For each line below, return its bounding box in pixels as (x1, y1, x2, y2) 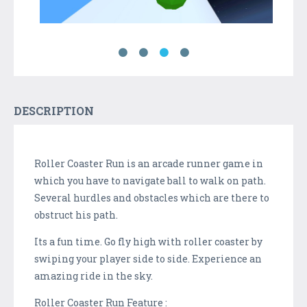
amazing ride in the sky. (34, 269, 153, 283)
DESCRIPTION (14, 103, 94, 119)
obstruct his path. (34, 208, 118, 222)
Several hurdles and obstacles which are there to (34, 191, 269, 205)
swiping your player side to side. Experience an (34, 252, 262, 266)
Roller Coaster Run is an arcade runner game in (34, 157, 263, 171)
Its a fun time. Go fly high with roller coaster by (34, 235, 262, 249)
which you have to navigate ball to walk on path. (34, 174, 266, 188)
